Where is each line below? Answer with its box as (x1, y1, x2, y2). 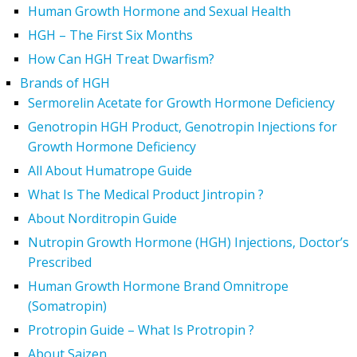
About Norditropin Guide (28, 209, 177, 227)
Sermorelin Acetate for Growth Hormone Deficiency (28, 93, 335, 112)
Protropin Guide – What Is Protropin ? (28, 320, 254, 339)
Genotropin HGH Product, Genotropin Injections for (28, 117, 337, 135)
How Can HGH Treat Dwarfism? (28, 49, 214, 68)
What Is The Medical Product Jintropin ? (28, 185, 264, 203)
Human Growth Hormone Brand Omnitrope (28, 277, 288, 295)
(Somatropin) (28, 296, 107, 315)
